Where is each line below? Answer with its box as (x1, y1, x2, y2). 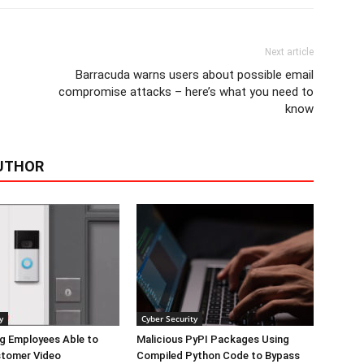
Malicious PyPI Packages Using (136, 332, 289, 345)
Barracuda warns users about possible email (76, 67, 314, 82)
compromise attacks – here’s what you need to (58, 84, 314, 99)
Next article (265, 45, 314, 58)
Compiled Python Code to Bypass (136, 349, 300, 362)
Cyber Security (141, 312, 197, 324)
